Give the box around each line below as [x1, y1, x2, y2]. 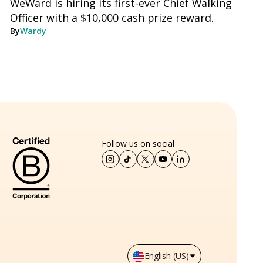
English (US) [144, 250, 189, 262]
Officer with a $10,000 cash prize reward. [9, 11, 214, 25]
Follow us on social [101, 138, 174, 150]
